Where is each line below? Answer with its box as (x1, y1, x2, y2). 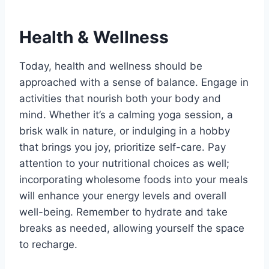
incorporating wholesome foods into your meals (19, 173, 248, 186)
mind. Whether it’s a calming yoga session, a (19, 108, 233, 121)
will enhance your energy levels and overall (19, 189, 226, 202)
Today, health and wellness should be (19, 59, 202, 72)
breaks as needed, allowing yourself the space (19, 222, 244, 234)
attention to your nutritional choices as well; (19, 157, 229, 169)
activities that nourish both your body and (19, 92, 221, 104)
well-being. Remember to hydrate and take (19, 205, 228, 218)
